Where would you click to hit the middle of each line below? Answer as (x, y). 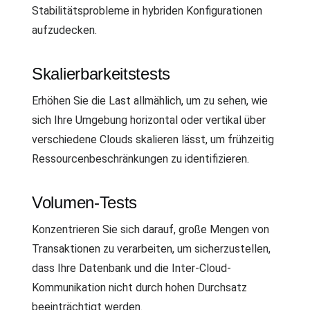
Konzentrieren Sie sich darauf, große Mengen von (151, 229)
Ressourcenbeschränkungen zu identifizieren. (140, 158)
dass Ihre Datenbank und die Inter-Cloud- (131, 268)
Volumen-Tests (85, 202)
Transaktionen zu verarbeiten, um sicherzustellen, (151, 248)
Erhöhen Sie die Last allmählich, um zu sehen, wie (150, 100)
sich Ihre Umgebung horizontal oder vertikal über (149, 120)
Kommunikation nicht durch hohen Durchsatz (139, 287)
